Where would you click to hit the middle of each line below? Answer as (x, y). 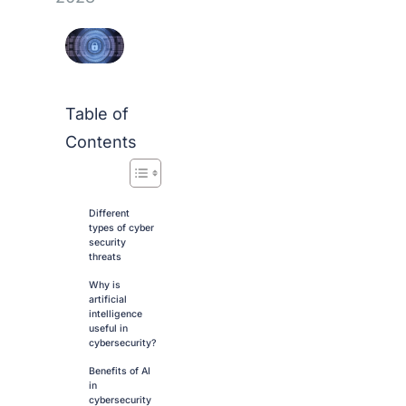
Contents (101, 142)
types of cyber (121, 228)
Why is (104, 285)
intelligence (115, 314)
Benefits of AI (119, 372)
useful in (108, 329)
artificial (107, 300)
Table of (97, 114)
